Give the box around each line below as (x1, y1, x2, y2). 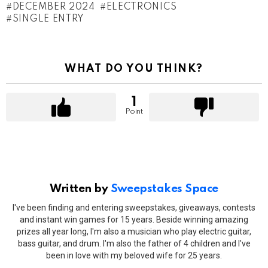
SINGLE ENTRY (12, 14, 85, 25)
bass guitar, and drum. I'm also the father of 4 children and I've (17, 238, 251, 248)
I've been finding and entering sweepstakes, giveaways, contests (13, 202, 255, 212)
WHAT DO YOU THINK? (65, 63, 203, 75)
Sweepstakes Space (110, 183, 218, 195)
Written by (50, 183, 111, 195)
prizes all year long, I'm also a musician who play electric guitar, (17, 226, 251, 236)
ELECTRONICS (106, 2, 177, 13)
